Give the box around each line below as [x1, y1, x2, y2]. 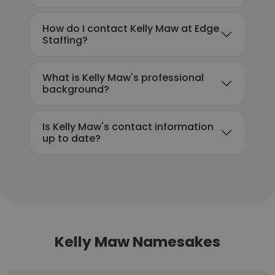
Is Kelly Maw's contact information [42, 120, 214, 134]
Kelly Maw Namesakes [55, 231, 220, 252]
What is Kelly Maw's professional [42, 71, 204, 85]
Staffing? [42, 33, 88, 47]
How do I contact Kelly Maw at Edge [42, 21, 219, 36]
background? [42, 82, 109, 96]
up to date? [42, 131, 101, 145]
